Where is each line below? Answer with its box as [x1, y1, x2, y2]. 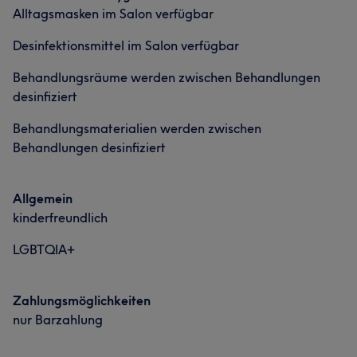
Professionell [202, 18, 267, 32]
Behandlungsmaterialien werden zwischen [13, 120, 261, 136]
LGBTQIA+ [13, 241, 75, 257]
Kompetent [23, 18, 80, 32]
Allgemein [13, 190, 73, 206]
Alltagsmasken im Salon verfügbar [13, 6, 214, 22]
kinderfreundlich [13, 210, 108, 226]
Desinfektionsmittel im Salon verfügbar [13, 37, 239, 53]
